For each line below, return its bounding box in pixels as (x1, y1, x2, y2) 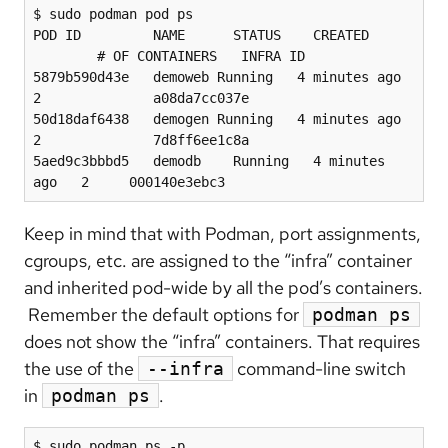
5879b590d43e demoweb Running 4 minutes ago (33, 68, 401, 85)
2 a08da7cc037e (33, 89, 249, 106)
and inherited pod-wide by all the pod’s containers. (24, 275, 423, 299)
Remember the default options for (24, 302, 303, 326)
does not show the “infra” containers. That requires (24, 329, 420, 353)
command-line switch (233, 356, 406, 380)
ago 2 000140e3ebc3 (33, 173, 225, 190)
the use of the (24, 356, 138, 380)
